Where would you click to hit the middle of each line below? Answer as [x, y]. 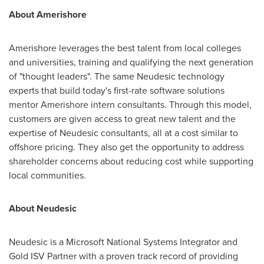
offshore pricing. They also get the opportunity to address [126, 147]
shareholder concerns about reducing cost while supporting [131, 161]
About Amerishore [48, 14]
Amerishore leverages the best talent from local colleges [125, 48]
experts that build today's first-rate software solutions [117, 90]
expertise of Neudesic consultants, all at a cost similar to [123, 133]
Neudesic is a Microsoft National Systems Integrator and [123, 242]
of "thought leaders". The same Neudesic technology [117, 76]
